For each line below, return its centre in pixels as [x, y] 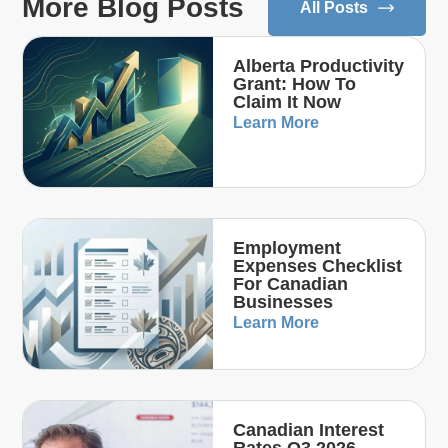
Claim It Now [287, 101]
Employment [287, 247]
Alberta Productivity [319, 65]
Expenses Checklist [318, 265]
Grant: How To [295, 83]
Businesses [283, 301]
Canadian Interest [309, 429]
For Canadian [291, 283]
